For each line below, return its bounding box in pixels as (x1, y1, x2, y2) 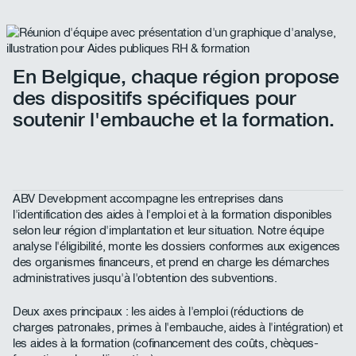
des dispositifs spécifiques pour (13, 86, 296, 109)
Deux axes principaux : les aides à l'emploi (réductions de (13, 305, 304, 319)
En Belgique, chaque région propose (13, 64, 340, 87)
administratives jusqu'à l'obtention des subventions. (13, 272, 277, 285)
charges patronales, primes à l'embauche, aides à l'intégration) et (13, 321, 343, 335)
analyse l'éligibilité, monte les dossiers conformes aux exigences (13, 240, 341, 253)
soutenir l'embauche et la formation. (13, 107, 335, 130)
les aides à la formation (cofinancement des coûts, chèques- (13, 337, 319, 350)
